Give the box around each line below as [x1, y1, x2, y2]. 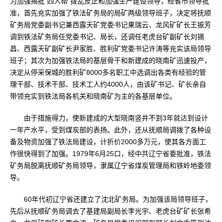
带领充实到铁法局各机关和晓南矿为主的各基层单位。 [10, 92, 176, 100]
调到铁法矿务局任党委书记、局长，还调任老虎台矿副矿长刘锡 [10, 33, 204, 41]
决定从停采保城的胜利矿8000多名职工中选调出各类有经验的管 [10, 68, 206, 76]
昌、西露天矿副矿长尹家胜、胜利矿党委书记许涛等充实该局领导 [10, 45, 211, 53]
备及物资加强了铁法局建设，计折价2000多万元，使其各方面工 [10, 138, 206, 146]
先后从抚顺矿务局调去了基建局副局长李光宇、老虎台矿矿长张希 [10, 207, 211, 215]
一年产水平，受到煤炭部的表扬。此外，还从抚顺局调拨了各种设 [10, 126, 211, 134]
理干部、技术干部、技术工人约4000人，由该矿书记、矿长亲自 [10, 80, 206, 88]
